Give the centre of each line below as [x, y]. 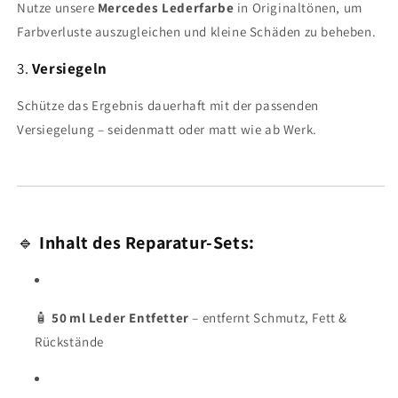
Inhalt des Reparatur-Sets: [147, 242]
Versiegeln [69, 68]
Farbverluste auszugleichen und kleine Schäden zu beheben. [197, 31]
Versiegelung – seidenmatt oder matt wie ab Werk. [167, 129]
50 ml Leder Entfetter [120, 318]
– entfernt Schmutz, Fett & [268, 318]
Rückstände [69, 342]
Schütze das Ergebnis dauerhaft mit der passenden [168, 105]
